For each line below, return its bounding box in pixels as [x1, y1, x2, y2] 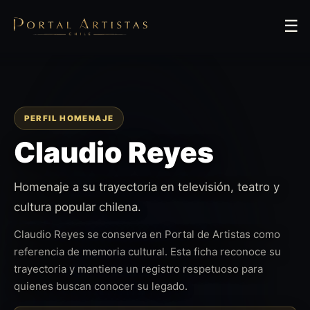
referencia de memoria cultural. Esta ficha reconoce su [14, 244, 281, 258]
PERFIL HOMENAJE [24, 113, 114, 123]
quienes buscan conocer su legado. [14, 279, 188, 293]
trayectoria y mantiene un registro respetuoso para [14, 262, 263, 275]
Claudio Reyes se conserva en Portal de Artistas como [14, 227, 280, 241]
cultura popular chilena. [14, 200, 141, 215]
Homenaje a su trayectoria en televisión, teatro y [14, 180, 280, 194]
